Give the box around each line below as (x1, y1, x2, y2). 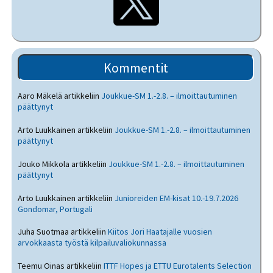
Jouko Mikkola (18, 158, 70, 169)
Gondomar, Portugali (18, 203, 93, 214)
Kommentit (104, 59, 168, 77)
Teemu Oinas (18, 260, 65, 272)
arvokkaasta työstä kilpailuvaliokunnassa (18, 237, 167, 249)
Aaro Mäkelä (18, 90, 63, 102)
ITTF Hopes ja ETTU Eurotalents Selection (104, 260, 252, 272)
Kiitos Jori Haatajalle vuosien (108, 226, 213, 238)
